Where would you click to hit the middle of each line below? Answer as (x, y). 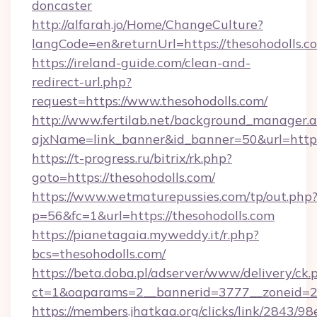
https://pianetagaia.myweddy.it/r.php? (145, 235)
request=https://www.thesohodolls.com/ (150, 101)
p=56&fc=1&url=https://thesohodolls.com (153, 215)
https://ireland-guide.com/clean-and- (141, 63)
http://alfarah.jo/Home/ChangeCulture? (148, 24)
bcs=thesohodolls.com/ (99, 254)
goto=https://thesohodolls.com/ (123, 177)
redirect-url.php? (82, 82)
